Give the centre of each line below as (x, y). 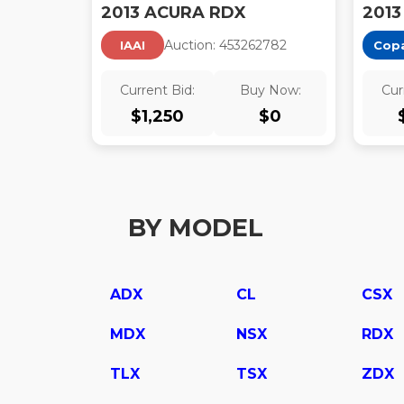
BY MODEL (196, 228)
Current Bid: (157, 90)
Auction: (192, 45)
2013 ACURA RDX (174, 13)
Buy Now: (270, 90)
